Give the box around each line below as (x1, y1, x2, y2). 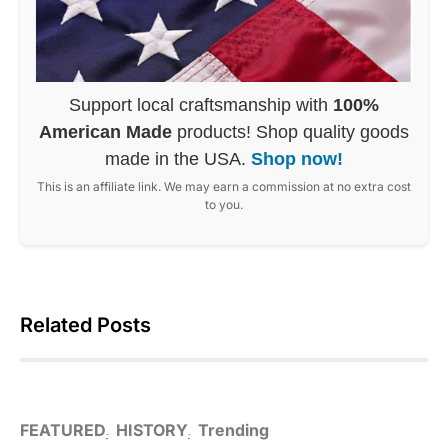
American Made (39, 121, 172, 142)
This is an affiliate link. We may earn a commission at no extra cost (37, 178, 411, 194)
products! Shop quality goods (172, 121, 409, 142)
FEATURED (20, 419, 105, 440)
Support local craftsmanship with (69, 94, 333, 115)
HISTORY (116, 419, 187, 440)
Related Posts (20, 312, 151, 337)
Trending (198, 419, 269, 440)
